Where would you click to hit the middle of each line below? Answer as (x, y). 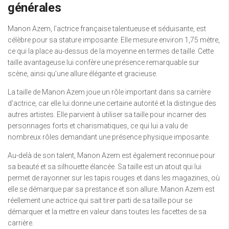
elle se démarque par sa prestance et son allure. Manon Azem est (111, 189)
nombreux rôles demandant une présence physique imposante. (109, 137)
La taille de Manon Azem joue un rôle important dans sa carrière (109, 92)
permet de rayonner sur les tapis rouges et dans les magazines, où (114, 178)
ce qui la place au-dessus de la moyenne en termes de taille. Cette (111, 51)
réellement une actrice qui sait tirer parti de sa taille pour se (100, 200)
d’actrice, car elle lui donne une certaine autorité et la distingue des (112, 103)
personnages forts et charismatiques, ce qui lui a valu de (98, 126)
